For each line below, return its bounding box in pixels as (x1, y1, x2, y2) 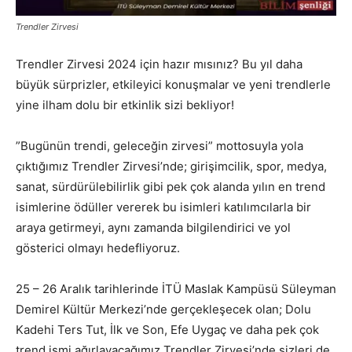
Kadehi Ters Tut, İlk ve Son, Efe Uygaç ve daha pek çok (16, 322, 319, 338)
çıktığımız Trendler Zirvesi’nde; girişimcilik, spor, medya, (16, 159, 327, 174)
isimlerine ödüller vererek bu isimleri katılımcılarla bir (16, 200, 311, 215)
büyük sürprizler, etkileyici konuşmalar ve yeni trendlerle (16, 77, 331, 93)
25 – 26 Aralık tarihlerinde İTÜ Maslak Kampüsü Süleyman (16, 281, 336, 297)
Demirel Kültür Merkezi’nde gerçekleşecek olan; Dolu (16, 302, 311, 317)
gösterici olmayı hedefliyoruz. (16, 240, 180, 256)
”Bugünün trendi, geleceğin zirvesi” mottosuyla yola (16, 138, 303, 154)
